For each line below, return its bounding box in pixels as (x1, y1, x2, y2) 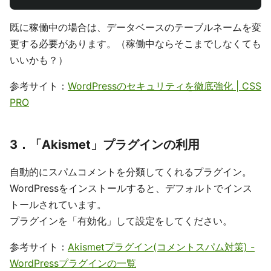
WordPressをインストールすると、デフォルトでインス (10, 182, 252, 194)
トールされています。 (10, 198, 106, 211)
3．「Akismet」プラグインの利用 (10, 137, 200, 152)
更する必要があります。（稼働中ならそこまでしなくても (10, 38, 261, 50)
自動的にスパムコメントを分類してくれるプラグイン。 (10, 166, 252, 178)
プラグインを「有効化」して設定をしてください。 (10, 215, 232, 227)
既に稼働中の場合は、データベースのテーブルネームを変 (10, 21, 261, 33)
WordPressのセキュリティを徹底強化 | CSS (68, 80, 261, 92)
